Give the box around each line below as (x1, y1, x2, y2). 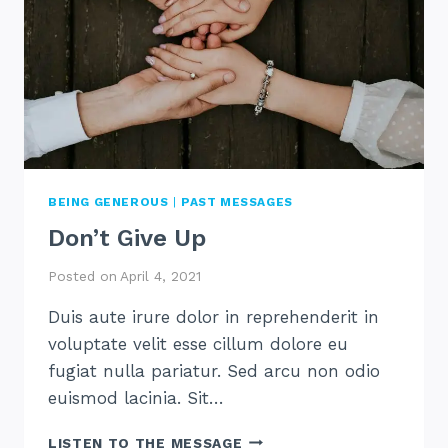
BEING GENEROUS (48, 195, 169, 210)
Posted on (48, 267, 117, 284)
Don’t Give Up (48, 224, 206, 253)
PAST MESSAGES (181, 195, 293, 210)
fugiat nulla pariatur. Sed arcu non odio (48, 360, 380, 381)
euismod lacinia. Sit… (48, 387, 224, 408)
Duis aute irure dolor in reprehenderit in (48, 306, 379, 327)
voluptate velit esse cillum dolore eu (48, 333, 348, 354)
